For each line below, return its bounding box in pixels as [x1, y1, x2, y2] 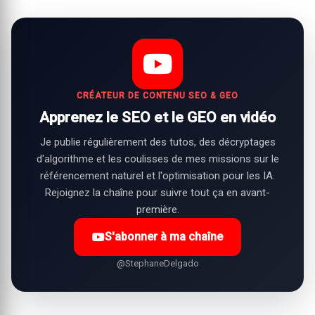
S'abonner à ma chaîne [105, 230, 223, 243]
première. [136, 203, 179, 216]
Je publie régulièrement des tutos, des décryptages [39, 136, 276, 148]
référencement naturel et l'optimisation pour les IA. [40, 169, 275, 182]
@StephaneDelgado [116, 258, 199, 269]
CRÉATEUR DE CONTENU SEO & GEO [77, 91, 238, 101]
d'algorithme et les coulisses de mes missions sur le [36, 153, 279, 165]
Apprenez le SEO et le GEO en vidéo [39, 109, 276, 126]
